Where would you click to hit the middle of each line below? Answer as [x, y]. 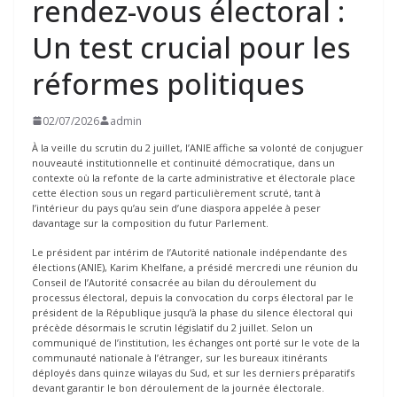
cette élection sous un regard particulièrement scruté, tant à [176, 192]
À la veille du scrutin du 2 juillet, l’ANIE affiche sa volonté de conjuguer [198, 147]
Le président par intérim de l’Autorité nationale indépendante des [189, 253]
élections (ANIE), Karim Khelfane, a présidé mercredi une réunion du [195, 268]
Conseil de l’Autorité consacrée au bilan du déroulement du [174, 283]
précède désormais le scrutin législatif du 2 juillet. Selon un [172, 328]
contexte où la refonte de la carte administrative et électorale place [194, 177]
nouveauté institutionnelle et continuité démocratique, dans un [183, 162]
